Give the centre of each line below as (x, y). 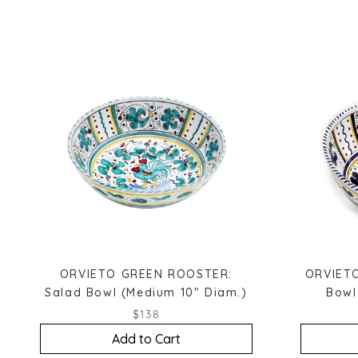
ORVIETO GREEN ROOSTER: (146, 274)
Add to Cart (146, 338)
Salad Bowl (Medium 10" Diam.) (146, 292)
